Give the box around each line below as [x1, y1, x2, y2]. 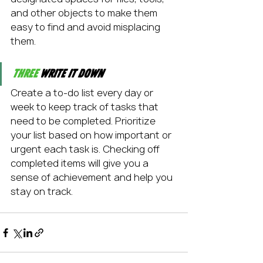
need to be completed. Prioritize [11, 114, 158, 127]
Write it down [38, 66, 103, 81]
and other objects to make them [11, 6, 160, 19]
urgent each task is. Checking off [11, 143, 162, 156]
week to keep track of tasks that [11, 100, 161, 113]
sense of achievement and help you [11, 171, 175, 184]
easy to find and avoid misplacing [11, 21, 163, 33]
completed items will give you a [11, 157, 151, 170]
